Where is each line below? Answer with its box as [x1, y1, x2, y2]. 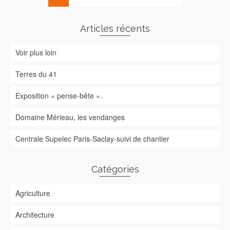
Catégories [91, 164, 139, 175]
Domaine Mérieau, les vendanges [15, 112, 125, 122]
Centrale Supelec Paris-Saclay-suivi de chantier [15, 133, 169, 144]
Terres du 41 [15, 69, 57, 79]
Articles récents [80, 23, 150, 34]
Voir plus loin [15, 47, 56, 57]
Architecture [15, 209, 54, 220]
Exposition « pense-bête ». [15, 90, 102, 101]
